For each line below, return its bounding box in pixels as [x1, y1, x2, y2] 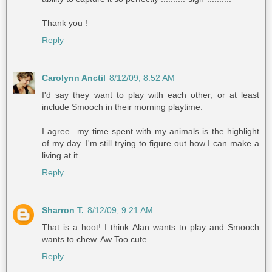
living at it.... [42, 150, 87, 160]
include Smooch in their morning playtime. [42, 101, 203, 112]
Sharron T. [42, 205, 84, 215]
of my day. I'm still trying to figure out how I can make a [42, 138, 259, 148]
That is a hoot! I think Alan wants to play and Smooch [42, 222, 259, 232]
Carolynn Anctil [42, 72, 106, 83]
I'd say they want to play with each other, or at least [42, 89, 259, 100]
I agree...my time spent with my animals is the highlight [42, 126, 259, 136]
